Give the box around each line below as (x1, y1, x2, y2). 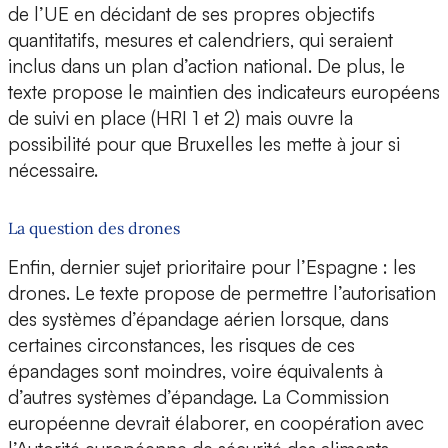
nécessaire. (8, 158, 98, 183)
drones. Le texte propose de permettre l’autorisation (8, 281, 436, 306)
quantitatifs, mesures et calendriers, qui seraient (8, 28, 393, 53)
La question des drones (8, 218, 180, 239)
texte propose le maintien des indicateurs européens (8, 80, 440, 105)
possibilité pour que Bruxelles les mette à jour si (8, 132, 400, 157)
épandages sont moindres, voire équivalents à (8, 359, 383, 384)
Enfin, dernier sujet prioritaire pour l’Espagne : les (8, 255, 416, 280)
